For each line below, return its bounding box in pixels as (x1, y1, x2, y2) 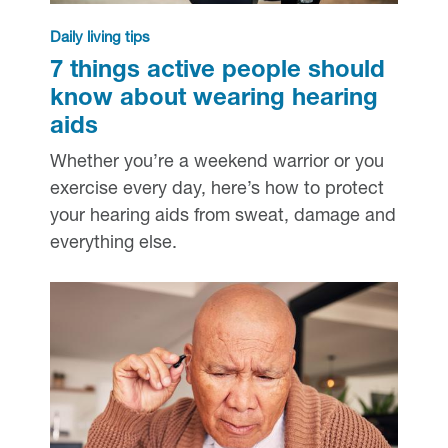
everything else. (49, 234, 177, 253)
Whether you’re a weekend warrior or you (49, 153, 384, 172)
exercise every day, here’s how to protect (49, 180, 384, 199)
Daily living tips (49, 30, 150, 46)
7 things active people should (49, 59, 385, 84)
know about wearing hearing (49, 87, 378, 112)
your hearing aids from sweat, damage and (49, 207, 396, 226)
